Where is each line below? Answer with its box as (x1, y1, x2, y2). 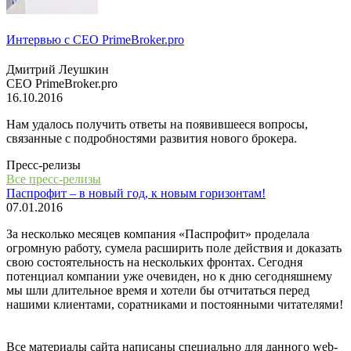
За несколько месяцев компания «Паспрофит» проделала (6, 227, 309, 241)
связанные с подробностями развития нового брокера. (6, 132, 297, 146)
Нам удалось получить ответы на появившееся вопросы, (6, 118, 308, 132)
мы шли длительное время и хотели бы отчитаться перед (6, 284, 309, 298)
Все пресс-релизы (6, 172, 101, 186)
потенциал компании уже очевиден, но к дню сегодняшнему (6, 270, 332, 284)
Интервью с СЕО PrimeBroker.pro (6, 33, 184, 47)
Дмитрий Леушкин (6, 63, 109, 77)
